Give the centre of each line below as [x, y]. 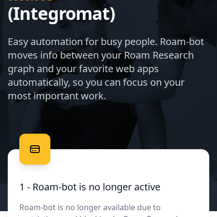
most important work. [57, 96]
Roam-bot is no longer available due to [90, 207]
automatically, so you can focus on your [96, 82]
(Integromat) [62, 13]
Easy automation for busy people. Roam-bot [106, 41]
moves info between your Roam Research [101, 55]
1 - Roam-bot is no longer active [90, 187]
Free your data [54, 156]
